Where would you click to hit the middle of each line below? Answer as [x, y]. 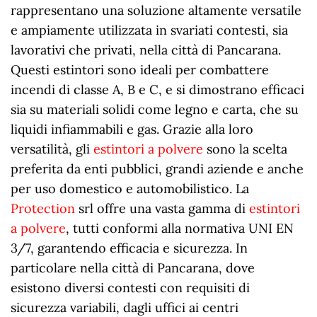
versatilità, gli [52, 149]
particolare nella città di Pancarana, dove [133, 267]
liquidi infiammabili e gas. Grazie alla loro [132, 129]
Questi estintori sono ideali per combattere [140, 69]
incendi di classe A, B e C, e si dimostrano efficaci [157, 89]
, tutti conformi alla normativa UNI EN [180, 228]
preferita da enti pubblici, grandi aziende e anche [157, 168]
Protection [43, 208]
